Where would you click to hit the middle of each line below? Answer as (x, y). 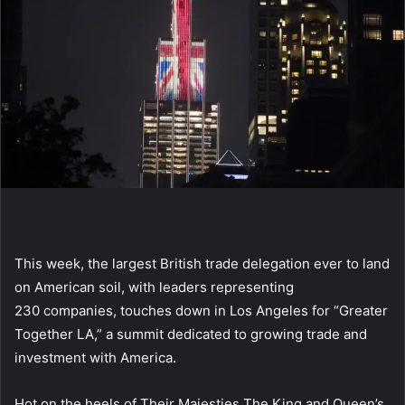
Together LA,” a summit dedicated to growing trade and (191, 334)
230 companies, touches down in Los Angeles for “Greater (201, 311)
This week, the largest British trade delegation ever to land (202, 264)
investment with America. (99, 358)
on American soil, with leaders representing (154, 287)
